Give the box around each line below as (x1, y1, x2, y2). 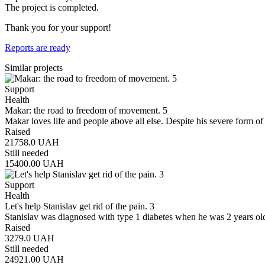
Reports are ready (5, 42, 70, 53)
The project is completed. (5, 2, 99, 12)
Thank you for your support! (5, 22, 111, 33)
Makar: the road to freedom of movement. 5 (5, 105, 167, 115)
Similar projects (5, 62, 63, 73)
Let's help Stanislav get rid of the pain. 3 (5, 201, 154, 211)
